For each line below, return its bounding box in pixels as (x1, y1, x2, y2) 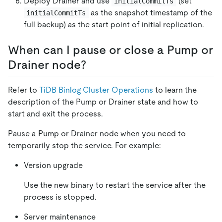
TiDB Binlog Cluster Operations (39, 85, 153, 95)
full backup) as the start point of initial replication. (24, 19, 204, 29)
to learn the (153, 85, 197, 95)
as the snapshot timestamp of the (88, 7, 214, 17)
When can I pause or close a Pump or (8, 43, 213, 56)
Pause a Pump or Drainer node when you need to (8, 129, 186, 139)
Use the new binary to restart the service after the (24, 180, 206, 190)
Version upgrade (24, 161, 83, 170)
